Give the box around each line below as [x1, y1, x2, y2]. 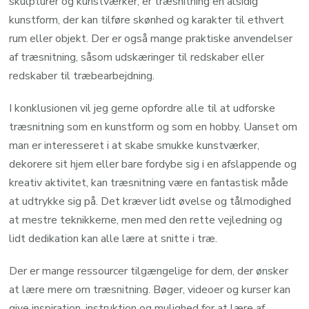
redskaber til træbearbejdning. [9, 68, 155, 83]
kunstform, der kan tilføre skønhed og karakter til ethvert [9, 12, 285, 28]
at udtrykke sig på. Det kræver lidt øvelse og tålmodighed [9, 193, 292, 209]
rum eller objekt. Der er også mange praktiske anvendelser [9, 30, 293, 46]
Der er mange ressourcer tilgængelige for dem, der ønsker [9, 263, 289, 279]
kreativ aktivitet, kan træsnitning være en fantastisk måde [9, 175, 289, 190]
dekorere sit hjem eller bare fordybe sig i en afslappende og [9, 156, 297, 172]
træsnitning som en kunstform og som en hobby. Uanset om [9, 119, 298, 134]
